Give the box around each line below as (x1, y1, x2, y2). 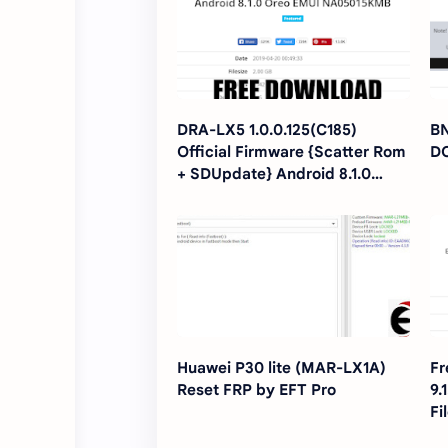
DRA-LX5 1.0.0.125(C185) (177, 120, 357, 140)
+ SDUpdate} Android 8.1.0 (177, 164, 371, 184)
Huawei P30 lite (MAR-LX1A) (177, 358, 386, 378)
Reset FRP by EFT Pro (177, 380, 336, 400)
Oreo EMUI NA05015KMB (177, 186, 360, 206)
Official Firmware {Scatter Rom (177, 142, 406, 162)
